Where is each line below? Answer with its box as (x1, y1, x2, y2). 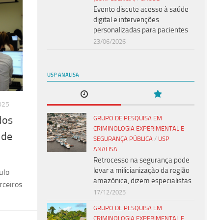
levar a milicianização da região (93, 165, 190, 175)
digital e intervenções (93, 15, 159, 24)
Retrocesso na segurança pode (93, 155, 190, 165)
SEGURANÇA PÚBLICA (93, 135, 153, 142)
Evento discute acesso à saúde (93, 4, 189, 14)
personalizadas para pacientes (93, 25, 188, 34)
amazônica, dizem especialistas (93, 176, 192, 185)
